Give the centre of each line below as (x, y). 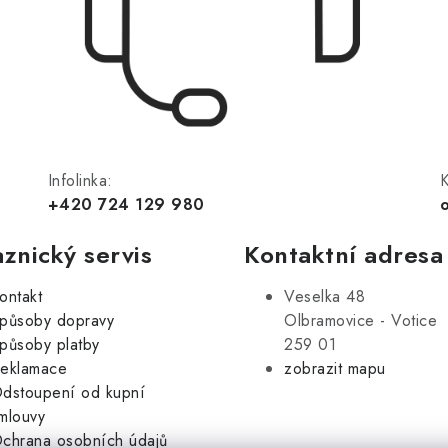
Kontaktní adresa (343, 254)
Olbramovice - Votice (360, 320)
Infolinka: (80, 180)
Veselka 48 (324, 296)
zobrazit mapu (335, 368)
